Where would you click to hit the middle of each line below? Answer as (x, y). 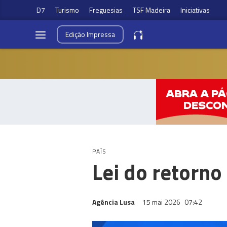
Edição (76, 34)
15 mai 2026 (162, 202)
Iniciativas (195, 10)
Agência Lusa (113, 202)
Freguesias (106, 10)
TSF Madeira (152, 10)
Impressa (101, 34)
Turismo (67, 10)
